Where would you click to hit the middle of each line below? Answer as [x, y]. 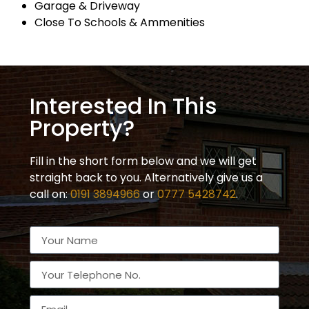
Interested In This [123, 106]
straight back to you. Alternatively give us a [146, 178]
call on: [50, 195]
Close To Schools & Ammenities [120, 23]
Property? [82, 128]
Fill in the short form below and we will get [143, 161]
